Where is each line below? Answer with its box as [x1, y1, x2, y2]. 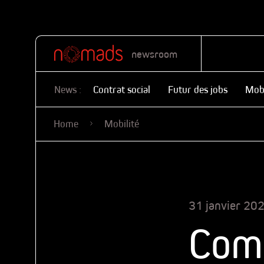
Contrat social [93, 83, 150, 95]
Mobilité [104, 117, 139, 130]
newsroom [131, 47, 177, 60]
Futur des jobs [168, 83, 227, 95]
